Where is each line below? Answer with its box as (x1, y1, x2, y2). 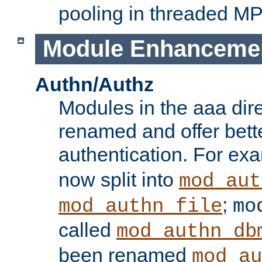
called (58, 219, 116, 242)
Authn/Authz (35, 73, 154, 96)
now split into (58, 168, 179, 191)
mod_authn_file (58, 195, 222, 218)
